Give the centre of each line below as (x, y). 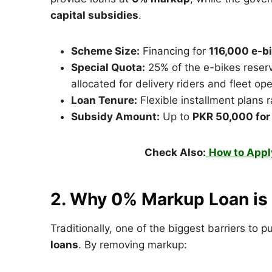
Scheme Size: (105, 51)
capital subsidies (94, 15)
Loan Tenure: (104, 100)
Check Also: (175, 152)
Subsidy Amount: (115, 116)
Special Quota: (108, 67)
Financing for (174, 51)
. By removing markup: (133, 244)
